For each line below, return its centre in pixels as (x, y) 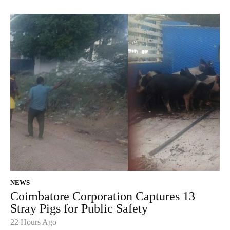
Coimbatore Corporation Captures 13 (103, 196)
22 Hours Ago (33, 222)
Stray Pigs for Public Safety (79, 209)
